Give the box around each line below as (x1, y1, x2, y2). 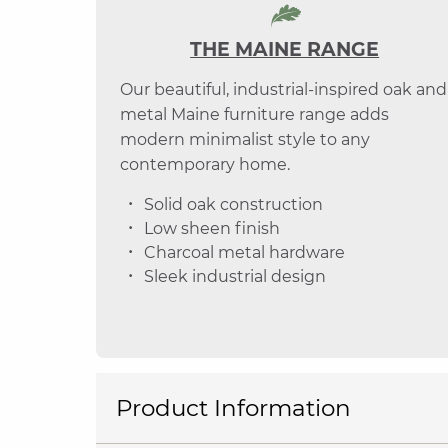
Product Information (116, 393, 351, 422)
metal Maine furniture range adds (120, 104, 389, 124)
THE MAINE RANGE (190, 37, 380, 61)
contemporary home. (120, 154, 290, 174)
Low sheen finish (144, 218, 280, 238)
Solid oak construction (144, 194, 323, 214)
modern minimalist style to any (120, 129, 370, 149)
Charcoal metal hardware (144, 242, 345, 262)
